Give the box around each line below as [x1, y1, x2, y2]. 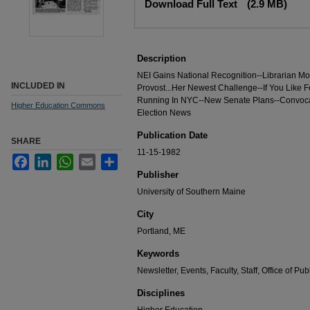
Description [137, 53, 186, 64]
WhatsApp [73, 154, 112, 164]
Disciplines [137, 288, 185, 298]
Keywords [137, 248, 179, 259]
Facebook [29, 154, 66, 164]
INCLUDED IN [11, 80, 65, 91]
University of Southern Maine [137, 187, 246, 197]
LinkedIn [51, 154, 84, 164]
